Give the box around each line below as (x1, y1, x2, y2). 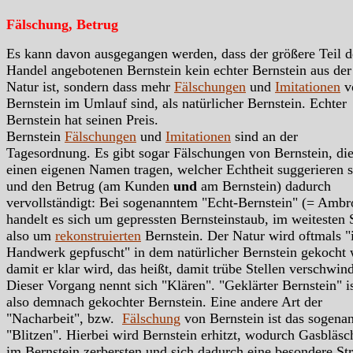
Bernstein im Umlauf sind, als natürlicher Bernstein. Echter (6, 95, 347, 111)
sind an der (231, 128, 298, 144)
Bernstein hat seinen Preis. (6, 111, 158, 128)
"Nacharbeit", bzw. (6, 310, 122, 326)
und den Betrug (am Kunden (6, 177, 173, 194)
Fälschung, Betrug (6, 16, 118, 32)
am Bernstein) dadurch (197, 177, 331, 194)
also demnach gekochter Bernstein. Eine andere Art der (6, 293, 322, 310)
